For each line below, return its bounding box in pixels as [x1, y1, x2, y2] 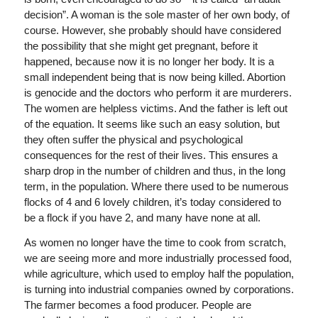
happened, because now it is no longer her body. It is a [23, 55, 274, 67]
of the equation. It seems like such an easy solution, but [23, 118, 280, 130]
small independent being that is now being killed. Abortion [23, 71, 285, 83]
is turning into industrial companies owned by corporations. [23, 283, 294, 295]
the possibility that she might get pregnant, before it [23, 40, 258, 52]
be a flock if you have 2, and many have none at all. [23, 212, 261, 224]
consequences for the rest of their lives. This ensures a [23, 149, 278, 161]
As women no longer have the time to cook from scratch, [23, 236, 286, 248]
